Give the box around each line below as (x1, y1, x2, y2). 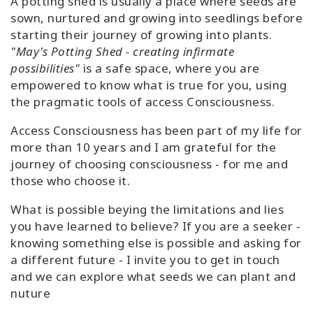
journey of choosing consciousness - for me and (10, 156, 288, 173)
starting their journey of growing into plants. (10, 27, 272, 43)
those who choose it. (10, 173, 130, 189)
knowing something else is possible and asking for (10, 235, 302, 252)
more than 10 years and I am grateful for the (10, 139, 276, 156)
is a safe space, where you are (80, 60, 260, 77)
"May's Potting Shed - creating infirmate (10, 43, 234, 60)
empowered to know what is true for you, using (10, 77, 287, 94)
